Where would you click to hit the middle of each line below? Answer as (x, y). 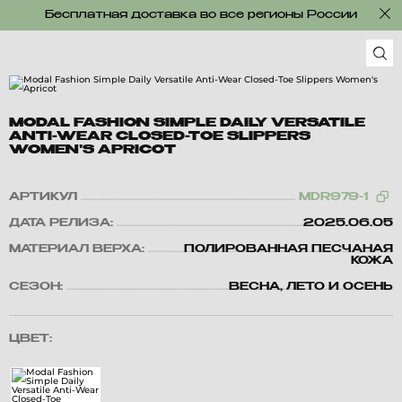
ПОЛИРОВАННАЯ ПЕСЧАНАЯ (288, 249)
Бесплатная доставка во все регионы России (201, 15)
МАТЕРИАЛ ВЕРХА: (77, 249)
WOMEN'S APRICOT (92, 150)
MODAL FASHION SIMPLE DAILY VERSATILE (187, 123)
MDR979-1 (333, 197)
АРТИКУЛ (43, 197)
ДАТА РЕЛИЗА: (61, 223)
